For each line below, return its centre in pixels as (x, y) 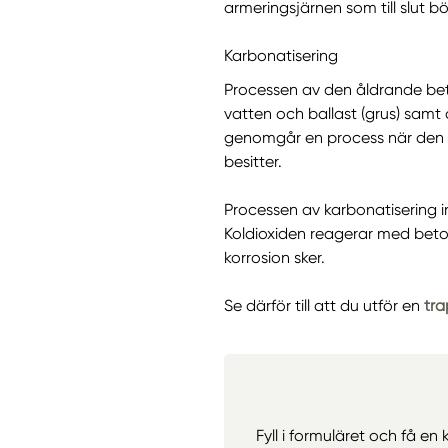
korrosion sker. (274, 257)
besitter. (253, 161)
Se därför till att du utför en (324, 305)
